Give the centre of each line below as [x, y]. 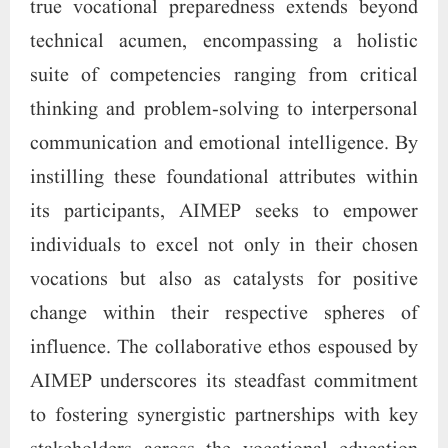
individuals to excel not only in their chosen [224, 245]
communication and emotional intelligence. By [224, 143]
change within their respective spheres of [224, 313]
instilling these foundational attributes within [224, 177]
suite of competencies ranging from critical [224, 75]
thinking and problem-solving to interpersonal [224, 109]
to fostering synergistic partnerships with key [224, 415]
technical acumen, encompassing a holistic [224, 41]
